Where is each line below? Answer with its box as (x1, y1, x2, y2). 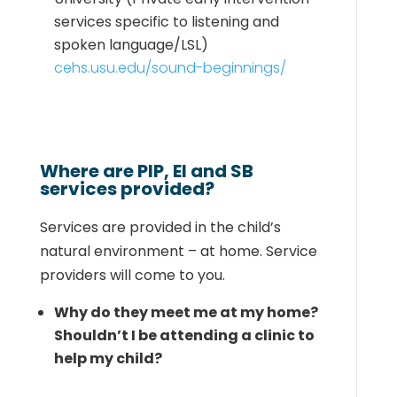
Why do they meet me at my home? (53, 302, 318, 323)
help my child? (53, 348, 162, 369)
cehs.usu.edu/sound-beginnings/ (53, 58, 286, 78)
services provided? (39, 176, 218, 201)
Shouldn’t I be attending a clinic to (53, 325, 315, 346)
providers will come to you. (39, 265, 229, 285)
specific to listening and (114, 12, 279, 32)
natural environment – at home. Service (39, 241, 317, 261)
